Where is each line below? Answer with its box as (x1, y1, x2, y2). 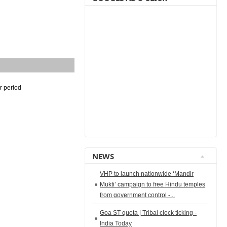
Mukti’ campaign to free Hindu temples (100, 181, 206, 188)
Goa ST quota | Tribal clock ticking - (100, 209, 197, 216)
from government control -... (100, 192, 175, 199)
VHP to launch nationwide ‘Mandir (100, 170, 194, 177)
